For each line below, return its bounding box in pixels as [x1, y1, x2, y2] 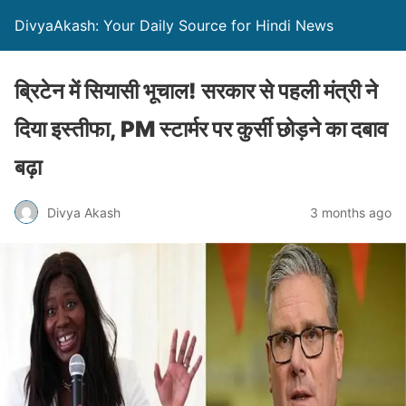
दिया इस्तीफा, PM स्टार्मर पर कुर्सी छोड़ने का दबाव [14, 116, 388, 142]
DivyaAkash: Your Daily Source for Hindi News [14, 16, 333, 34]
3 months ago [310, 204, 391, 220]
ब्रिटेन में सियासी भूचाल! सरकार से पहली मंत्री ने [14, 78, 378, 104]
